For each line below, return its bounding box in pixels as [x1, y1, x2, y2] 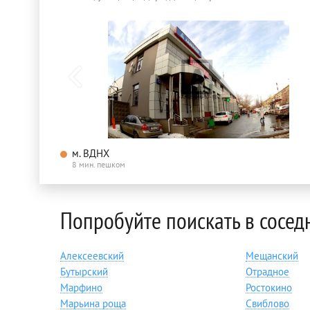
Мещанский [245, 249, 298, 263]
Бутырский [60, 265, 108, 279]
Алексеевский [60, 249, 124, 263]
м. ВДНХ [72, 147, 109, 161]
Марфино [60, 281, 102, 295]
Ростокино [245, 281, 292, 295]
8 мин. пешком [72, 159, 125, 170]
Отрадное [245, 265, 289, 279]
